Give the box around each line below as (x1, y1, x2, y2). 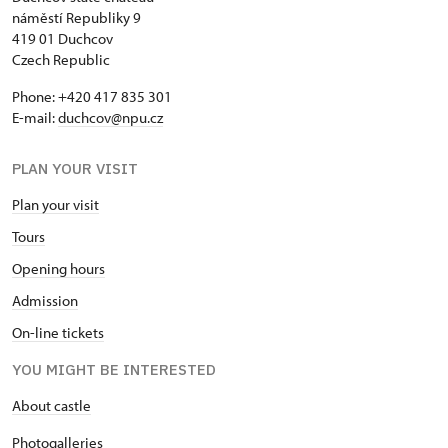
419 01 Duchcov (12, 29, 113, 49)
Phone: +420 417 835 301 (12, 87, 172, 107)
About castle (12, 396, 91, 416)
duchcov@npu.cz (58, 108, 163, 128)
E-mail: (12, 108, 58, 128)
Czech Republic (12, 50, 110, 70)
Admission (12, 291, 78, 311)
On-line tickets (12, 323, 104, 343)
